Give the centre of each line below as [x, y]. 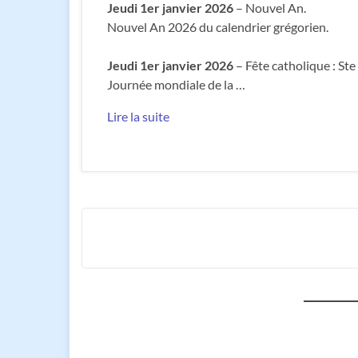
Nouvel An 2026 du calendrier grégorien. [218, 27]
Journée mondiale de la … [176, 85]
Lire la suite [138, 117]
